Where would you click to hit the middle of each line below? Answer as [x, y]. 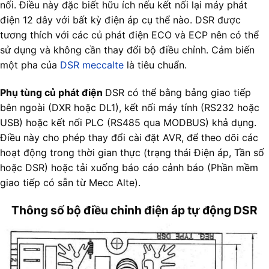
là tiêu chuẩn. [155, 65]
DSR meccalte [92, 65]
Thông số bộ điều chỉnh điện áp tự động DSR [134, 210]
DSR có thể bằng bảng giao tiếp [178, 93]
